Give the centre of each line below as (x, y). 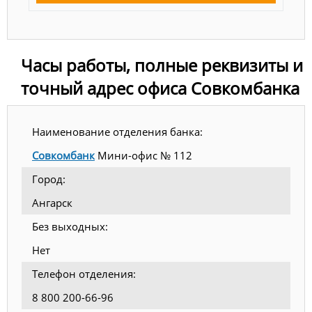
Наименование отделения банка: (117, 132)
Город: (49, 179)
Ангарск (52, 203)
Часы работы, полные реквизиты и (162, 65)
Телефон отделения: (84, 274)
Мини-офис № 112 (143, 155)
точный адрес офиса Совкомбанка (160, 88)
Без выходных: (70, 226)
